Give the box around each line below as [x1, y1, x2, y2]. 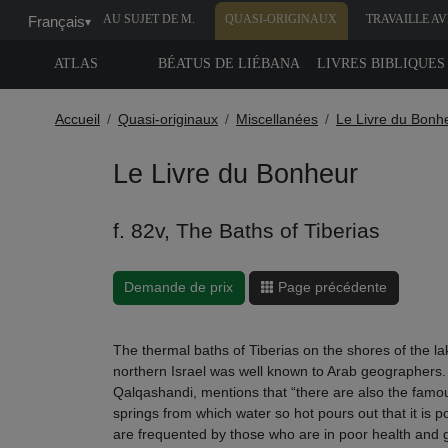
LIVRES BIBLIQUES [317, 56, 446, 71]
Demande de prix [124, 279, 233, 296]
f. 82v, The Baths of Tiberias [112, 219, 380, 242]
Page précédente [274, 279, 387, 296]
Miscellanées [236, 111, 318, 127]
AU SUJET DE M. [103, 12, 196, 26]
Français [28, 12, 86, 30]
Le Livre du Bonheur [112, 158, 358, 189]
